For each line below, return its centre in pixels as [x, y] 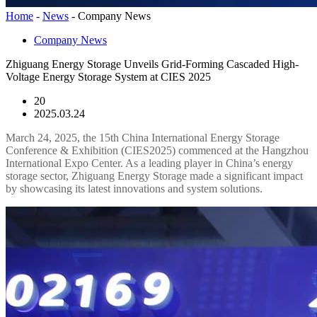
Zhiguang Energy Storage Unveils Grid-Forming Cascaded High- [152, 64]
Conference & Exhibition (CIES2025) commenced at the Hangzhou [157, 150]
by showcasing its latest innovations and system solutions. [134, 189]
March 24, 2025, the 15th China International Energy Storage [143, 138]
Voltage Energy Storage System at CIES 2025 [108, 77]
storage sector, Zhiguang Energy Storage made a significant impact [154, 176]
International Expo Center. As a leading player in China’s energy [149, 163]
